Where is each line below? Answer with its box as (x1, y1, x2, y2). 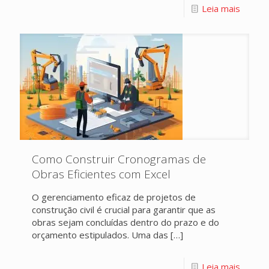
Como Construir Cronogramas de (32, 151, 206, 167)
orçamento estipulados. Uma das (32, 229, 168, 241)
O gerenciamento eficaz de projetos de (32, 191, 196, 203)
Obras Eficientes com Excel (32, 166, 171, 182)
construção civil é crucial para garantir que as (32, 204, 216, 216)
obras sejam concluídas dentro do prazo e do (32, 216, 219, 228)
